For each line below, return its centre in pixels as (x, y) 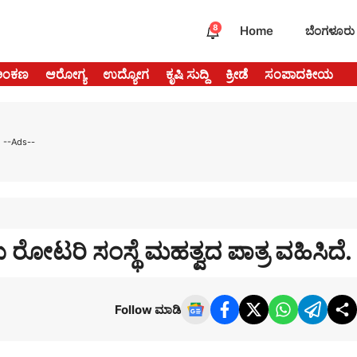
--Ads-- (19, 141)
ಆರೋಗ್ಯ (66, 75)
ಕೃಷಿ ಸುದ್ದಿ (187, 75)
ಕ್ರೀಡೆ (237, 75)
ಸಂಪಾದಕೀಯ (299, 75)
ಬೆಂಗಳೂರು (330, 31)
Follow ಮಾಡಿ (147, 309)
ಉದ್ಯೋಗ (126, 75)
